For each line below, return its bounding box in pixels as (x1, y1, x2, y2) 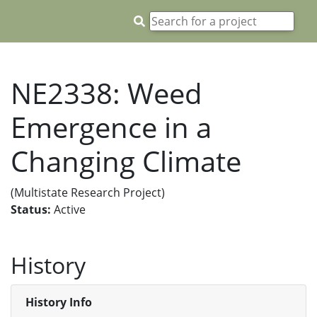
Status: (11, 202, 51, 217)
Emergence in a (11, 108, 212, 146)
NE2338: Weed (11, 74, 202, 113)
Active (51, 202, 86, 217)
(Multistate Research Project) (11, 185, 165, 200)
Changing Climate (11, 142, 241, 180)
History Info (25, 294, 92, 310)
